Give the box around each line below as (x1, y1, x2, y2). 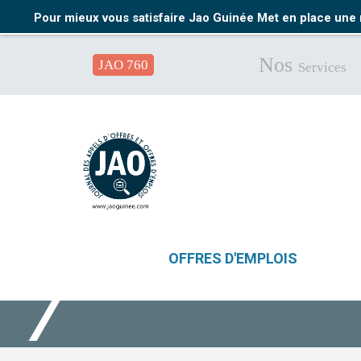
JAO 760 (98, 57, 148, 73)
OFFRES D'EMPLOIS (168, 250, 297, 267)
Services (298, 60, 346, 75)
